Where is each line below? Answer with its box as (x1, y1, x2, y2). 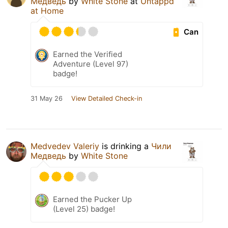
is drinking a (99, 141, 151, 152)
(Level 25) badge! (53, 204, 115, 214)
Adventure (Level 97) (53, 59, 128, 69)
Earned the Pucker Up (53, 194, 132, 205)
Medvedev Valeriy (31, 141, 99, 152)
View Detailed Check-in (71, 95, 142, 103)
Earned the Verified (53, 49, 122, 60)
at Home (31, 6, 64, 16)
